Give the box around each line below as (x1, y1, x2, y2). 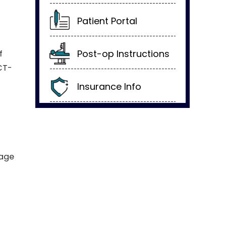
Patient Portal (77, 15, 137, 27)
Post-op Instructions (77, 47, 169, 60)
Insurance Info (77, 80, 141, 93)
